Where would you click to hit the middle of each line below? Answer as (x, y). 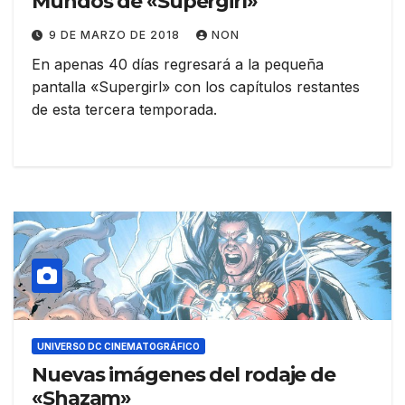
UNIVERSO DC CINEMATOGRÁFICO (118, 346)
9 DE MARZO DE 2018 (116, 35)
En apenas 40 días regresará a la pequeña (178, 65)
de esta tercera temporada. (124, 110)
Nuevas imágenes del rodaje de (184, 374)
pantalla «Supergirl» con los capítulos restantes (196, 87)
